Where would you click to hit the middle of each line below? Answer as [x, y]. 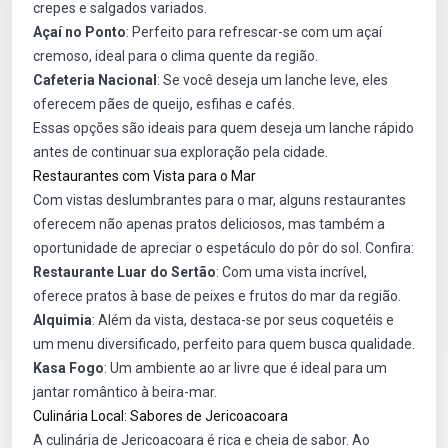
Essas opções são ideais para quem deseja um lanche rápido [223, 128]
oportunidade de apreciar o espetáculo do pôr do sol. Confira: [223, 248]
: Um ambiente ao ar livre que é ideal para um [245, 368]
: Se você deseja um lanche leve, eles [272, 80]
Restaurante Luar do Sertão [124, 272]
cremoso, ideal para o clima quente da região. [175, 56]
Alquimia [62, 320]
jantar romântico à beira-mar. [125, 392]
